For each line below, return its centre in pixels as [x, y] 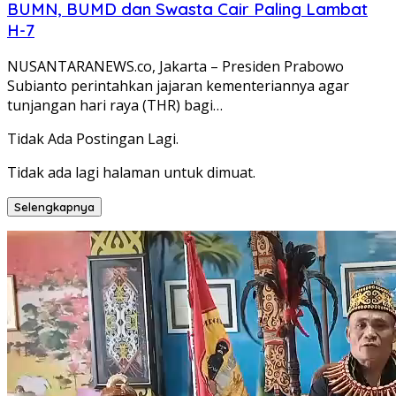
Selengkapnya [54, 207]
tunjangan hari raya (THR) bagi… [115, 106]
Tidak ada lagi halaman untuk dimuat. [131, 173]
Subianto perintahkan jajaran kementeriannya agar [178, 86]
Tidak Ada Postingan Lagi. [93, 139]
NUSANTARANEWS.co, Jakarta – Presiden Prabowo [175, 67]
